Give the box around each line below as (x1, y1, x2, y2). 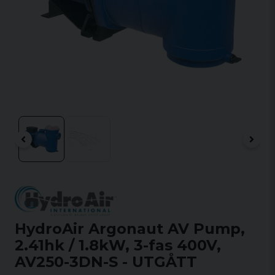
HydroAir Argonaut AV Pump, (15, 220, 245, 238)
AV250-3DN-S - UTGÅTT (15, 253, 197, 271)
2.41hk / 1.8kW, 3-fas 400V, (15, 236, 221, 254)
